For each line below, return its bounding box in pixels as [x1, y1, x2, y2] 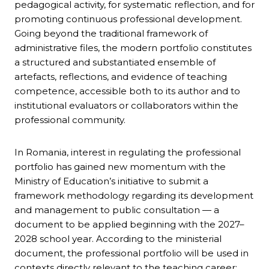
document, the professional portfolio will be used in [14, 247, 249, 259]
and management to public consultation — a [14, 204, 219, 216]
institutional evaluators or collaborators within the [14, 100, 238, 112]
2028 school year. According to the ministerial [14, 233, 222, 245]
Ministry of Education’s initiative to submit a [14, 175, 208, 187]
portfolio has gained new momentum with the [14, 161, 226, 173]
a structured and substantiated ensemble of [14, 56, 216, 68]
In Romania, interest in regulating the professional [14, 147, 241, 159]
